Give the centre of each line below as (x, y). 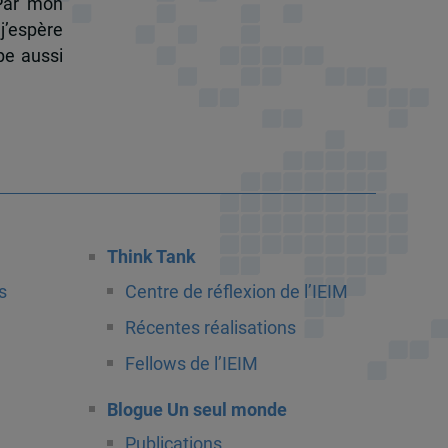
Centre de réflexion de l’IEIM (236, 291)
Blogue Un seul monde (196, 409)
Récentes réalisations (210, 327)
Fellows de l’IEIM (191, 363)
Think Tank (151, 257)
